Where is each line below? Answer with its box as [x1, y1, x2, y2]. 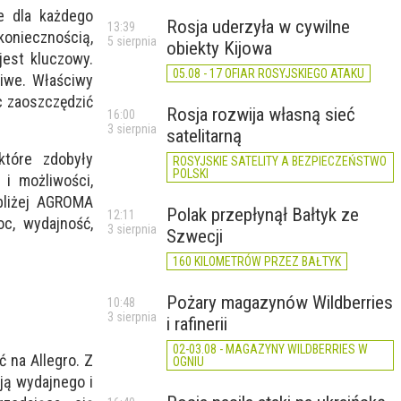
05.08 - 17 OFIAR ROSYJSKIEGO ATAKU [173, 66, 364, 81]
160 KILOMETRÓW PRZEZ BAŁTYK [173, 254, 341, 269]
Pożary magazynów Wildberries [166, 292, 393, 313]
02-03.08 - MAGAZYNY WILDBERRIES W [173, 342, 368, 356]
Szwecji [166, 226, 223, 247]
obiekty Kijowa [166, 38, 272, 59]
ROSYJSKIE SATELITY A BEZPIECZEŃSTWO [173, 154, 387, 168]
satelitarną [166, 125, 242, 147]
